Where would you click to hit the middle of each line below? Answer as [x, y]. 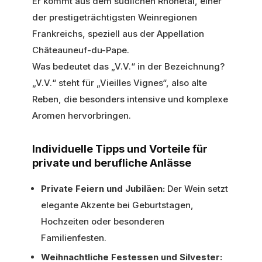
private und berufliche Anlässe [112, 163]
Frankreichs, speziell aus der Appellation [118, 33]
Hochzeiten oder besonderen [103, 221]
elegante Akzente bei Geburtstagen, [117, 205]
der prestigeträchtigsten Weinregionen [115, 17]
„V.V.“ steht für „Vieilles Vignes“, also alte [120, 82]
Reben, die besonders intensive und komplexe [130, 99]
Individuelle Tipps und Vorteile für [120, 149]
